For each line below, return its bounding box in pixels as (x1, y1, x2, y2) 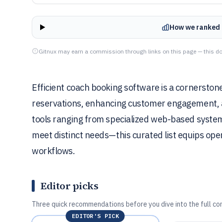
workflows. (32, 145, 75, 157)
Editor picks (41, 179, 98, 193)
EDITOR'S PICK (71, 212, 119, 220)
